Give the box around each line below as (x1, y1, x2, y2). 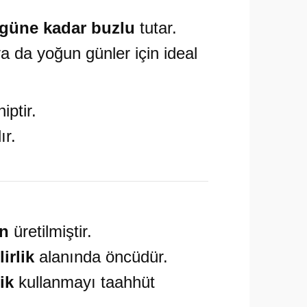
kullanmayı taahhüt (14, 273, 155, 291)
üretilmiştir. (9, 222, 92, 241)
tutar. (135, 19, 177, 37)
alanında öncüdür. (34, 247, 168, 266)
